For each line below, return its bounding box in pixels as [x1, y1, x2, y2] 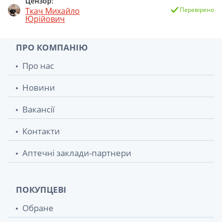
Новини [22, 81, 55, 93]
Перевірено [178, 5, 214, 14]
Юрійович [25, 13, 65, 24]
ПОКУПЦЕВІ [16, 183, 66, 195]
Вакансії [22, 103, 55, 115]
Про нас [22, 59, 54, 71]
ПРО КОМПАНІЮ [16, 41, 88, 53]
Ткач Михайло [25, 5, 80, 16]
